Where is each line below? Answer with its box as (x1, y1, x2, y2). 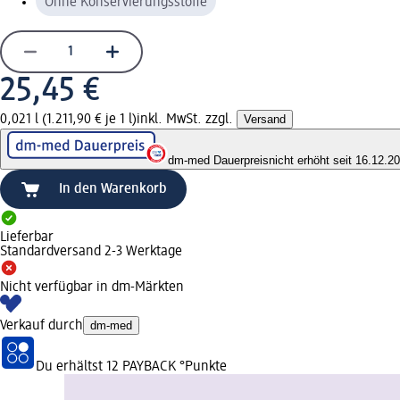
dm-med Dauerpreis (168, 154, 269, 168)
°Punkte (176, 359, 227, 374)
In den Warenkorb (59, 182, 167, 197)
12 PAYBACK (106, 359, 176, 374)
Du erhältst (36, 359, 106, 374)
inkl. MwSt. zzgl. (137, 112, 237, 127)
